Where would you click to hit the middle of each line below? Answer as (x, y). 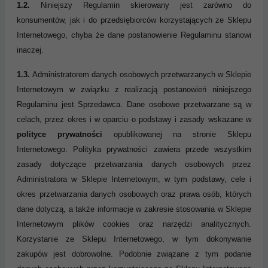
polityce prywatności (60, 134)
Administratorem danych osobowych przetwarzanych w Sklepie (142, 74)
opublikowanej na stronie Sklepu (177, 134)
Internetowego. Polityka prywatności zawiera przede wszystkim (134, 149)
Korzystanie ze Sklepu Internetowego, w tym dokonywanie (134, 239)
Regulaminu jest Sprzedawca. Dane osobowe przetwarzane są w (134, 104)
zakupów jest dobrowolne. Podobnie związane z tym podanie (134, 254)
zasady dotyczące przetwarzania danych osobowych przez (134, 164)
